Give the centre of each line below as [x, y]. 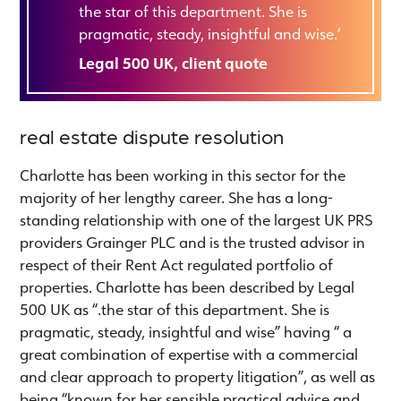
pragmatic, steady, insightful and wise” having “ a [186, 331]
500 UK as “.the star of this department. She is [175, 309]
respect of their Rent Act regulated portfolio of [177, 264]
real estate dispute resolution [152, 136]
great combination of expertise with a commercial [189, 354]
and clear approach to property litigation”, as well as [198, 376]
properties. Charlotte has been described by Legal [188, 286]
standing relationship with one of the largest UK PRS [196, 219]
